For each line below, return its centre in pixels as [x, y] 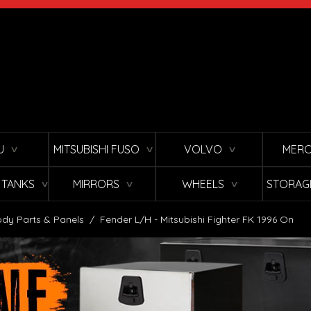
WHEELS [203, 184]
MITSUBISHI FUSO [96, 150]
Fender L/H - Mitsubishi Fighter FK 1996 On [197, 220]
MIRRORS [96, 184]
